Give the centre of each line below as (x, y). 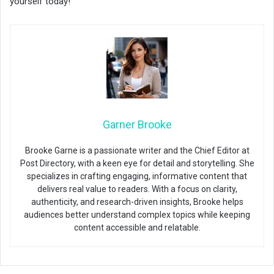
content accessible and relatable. (137, 228)
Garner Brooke (137, 125)
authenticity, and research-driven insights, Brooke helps (137, 202)
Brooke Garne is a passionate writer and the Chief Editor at (137, 151)
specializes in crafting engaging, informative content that (137, 176)
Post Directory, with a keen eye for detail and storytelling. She (137, 164)
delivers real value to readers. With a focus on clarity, (137, 189)
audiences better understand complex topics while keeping (137, 215)
